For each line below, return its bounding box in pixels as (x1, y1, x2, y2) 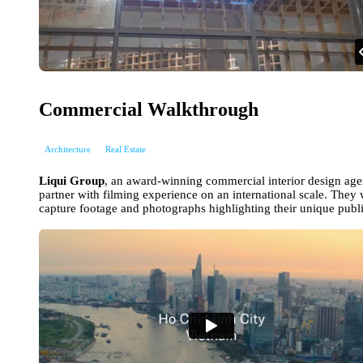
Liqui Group (39, 173, 105, 187)
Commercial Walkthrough (39, 98, 258, 120)
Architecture (45, 143, 91, 154)
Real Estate (105, 143, 146, 154)
